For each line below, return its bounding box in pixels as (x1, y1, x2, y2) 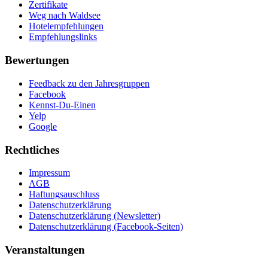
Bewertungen (5, 54, 69, 67)
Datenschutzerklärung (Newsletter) (29, 211, 160, 221)
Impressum (29, 167, 70, 178)
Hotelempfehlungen (29, 21, 103, 32)
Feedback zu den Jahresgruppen (29, 78, 150, 89)
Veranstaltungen (5, 243, 85, 257)
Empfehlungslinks (29, 32, 97, 42)
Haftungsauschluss (29, 189, 99, 200)
